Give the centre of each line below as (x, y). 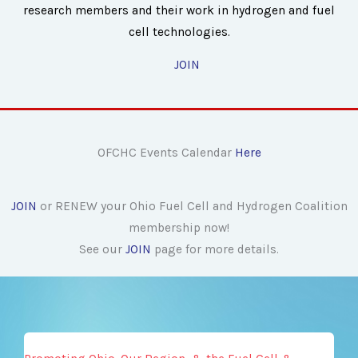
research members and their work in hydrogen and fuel (179, 10)
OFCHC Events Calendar (166, 152)
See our (101, 249)
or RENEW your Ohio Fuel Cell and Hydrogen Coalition (192, 206)
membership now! (179, 227)
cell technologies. (179, 32)
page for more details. (215, 249)
